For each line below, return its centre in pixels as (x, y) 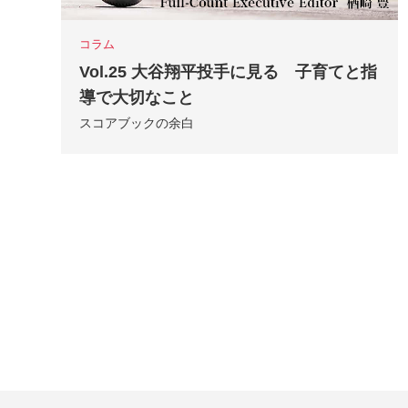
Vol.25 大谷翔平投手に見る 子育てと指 (228, 72)
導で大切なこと (137, 97)
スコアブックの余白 (137, 123)
